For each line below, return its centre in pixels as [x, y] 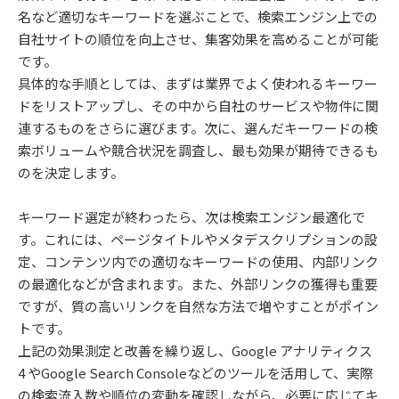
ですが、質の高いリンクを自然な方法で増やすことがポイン [198, 305]
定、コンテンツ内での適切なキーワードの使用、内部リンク [198, 261]
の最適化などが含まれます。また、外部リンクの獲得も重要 [198, 283]
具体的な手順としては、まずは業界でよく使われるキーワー [198, 83]
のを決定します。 [71, 172]
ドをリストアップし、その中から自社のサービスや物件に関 [198, 105]
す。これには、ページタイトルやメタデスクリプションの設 [198, 239]
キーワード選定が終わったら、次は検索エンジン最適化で [191, 216]
